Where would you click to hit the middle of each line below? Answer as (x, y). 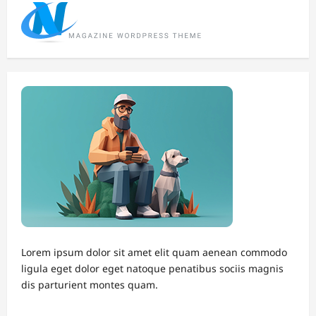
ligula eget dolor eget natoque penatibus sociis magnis (152, 269)
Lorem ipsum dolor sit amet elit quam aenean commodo (154, 253)
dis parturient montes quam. (90, 285)
